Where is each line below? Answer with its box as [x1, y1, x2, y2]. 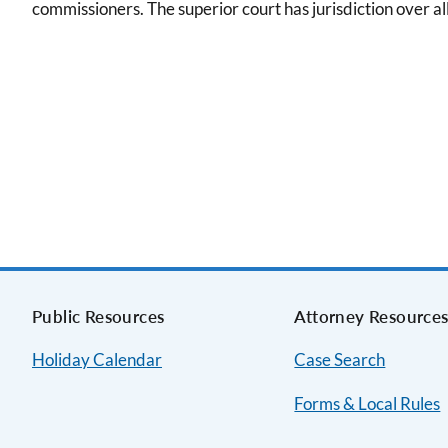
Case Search [294, 349, 386, 370]
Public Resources [32, 306, 165, 327]
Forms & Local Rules [294, 393, 441, 414]
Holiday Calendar [32, 349, 162, 370]
